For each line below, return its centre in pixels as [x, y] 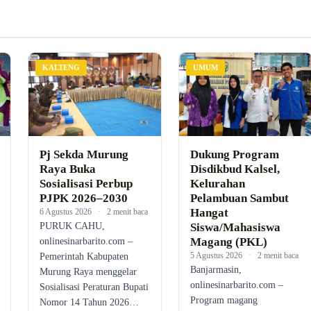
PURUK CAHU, [72, 226]
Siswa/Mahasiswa [236, 227]
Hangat [210, 212]
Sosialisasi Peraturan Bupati [94, 287]
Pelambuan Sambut [240, 198]
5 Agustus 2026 [217, 255]
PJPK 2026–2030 [83, 198]
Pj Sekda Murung [84, 154]
